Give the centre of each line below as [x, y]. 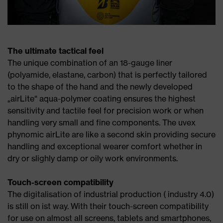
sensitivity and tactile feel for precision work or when [106, 110]
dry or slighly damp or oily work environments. [93, 158]
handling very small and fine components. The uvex [102, 122]
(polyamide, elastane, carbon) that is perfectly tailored [107, 74]
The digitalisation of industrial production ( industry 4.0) [111, 194]
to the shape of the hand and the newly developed [100, 86]
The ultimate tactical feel [56, 51]
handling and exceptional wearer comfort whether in [105, 146]
